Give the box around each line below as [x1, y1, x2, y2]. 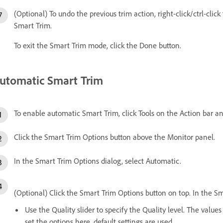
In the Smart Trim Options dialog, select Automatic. [14, 155, 181, 166]
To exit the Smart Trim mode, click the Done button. [14, 40, 181, 50]
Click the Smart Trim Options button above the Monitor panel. [14, 131, 215, 142]
